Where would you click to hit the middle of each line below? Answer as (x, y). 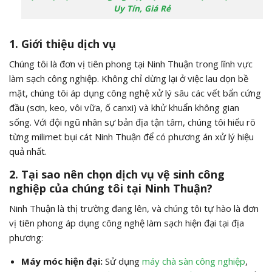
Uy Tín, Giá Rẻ (142, 9)
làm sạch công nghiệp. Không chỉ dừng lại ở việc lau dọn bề (129, 78)
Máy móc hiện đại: (62, 261)
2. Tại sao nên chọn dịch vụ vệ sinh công (117, 174)
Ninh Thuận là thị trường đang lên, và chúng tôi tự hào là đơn (134, 208)
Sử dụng (122, 261)
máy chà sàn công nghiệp (193, 261)
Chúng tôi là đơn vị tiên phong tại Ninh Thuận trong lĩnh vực (131, 63)
